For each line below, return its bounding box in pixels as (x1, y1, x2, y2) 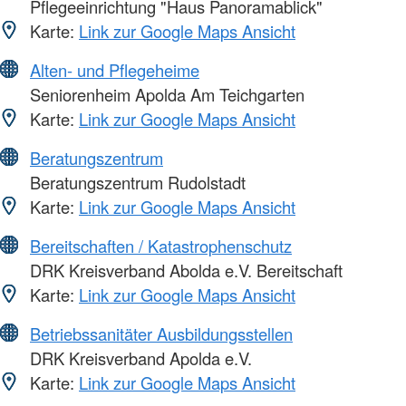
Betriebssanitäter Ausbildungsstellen (30, 322, 293, 346)
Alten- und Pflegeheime (30, 58, 199, 82)
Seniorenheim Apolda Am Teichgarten (25, 82, 304, 107)
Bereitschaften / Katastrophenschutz (30, 234, 292, 258)
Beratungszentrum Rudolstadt (25, 170, 246, 195)
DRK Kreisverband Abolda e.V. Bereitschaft (25, 258, 343, 283)
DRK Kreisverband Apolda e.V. (25, 346, 252, 371)
